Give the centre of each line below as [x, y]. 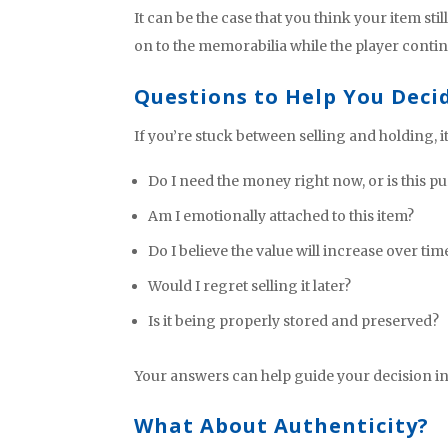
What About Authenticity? [282, 426]
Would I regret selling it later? [250, 285]
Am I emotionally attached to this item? [281, 215]
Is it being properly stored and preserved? [294, 320]
